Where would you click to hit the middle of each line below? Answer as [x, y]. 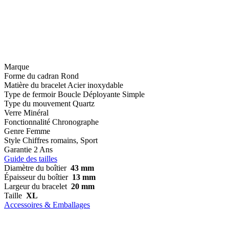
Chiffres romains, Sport [60, 140]
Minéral [36, 112]
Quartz [84, 103]
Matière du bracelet [35, 85]
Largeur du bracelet [36, 186]
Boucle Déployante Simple [101, 94]
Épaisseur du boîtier [36, 177]
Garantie [18, 149]
